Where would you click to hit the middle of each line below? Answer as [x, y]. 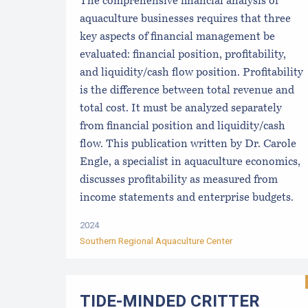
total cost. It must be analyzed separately [181, 108]
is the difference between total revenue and [187, 90]
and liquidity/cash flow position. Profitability [191, 73]
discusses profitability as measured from [179, 180]
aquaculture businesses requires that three [185, 19]
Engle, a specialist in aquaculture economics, [190, 162]
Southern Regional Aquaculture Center [156, 241]
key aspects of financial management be [177, 37]
